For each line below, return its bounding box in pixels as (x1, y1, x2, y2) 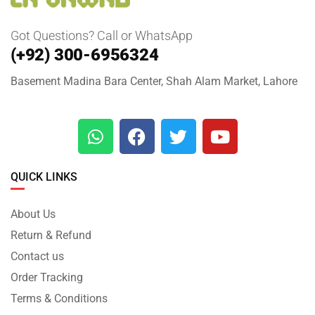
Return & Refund (11, 229, 91, 243)
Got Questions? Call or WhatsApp (11, 28, 193, 44)
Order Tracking (11, 271, 83, 285)
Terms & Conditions (11, 292, 108, 306)
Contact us (11, 250, 64, 264)
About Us (11, 207, 56, 221)
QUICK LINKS (11, 170, 77, 184)
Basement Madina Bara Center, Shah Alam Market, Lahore (11, 75, 297, 89)
